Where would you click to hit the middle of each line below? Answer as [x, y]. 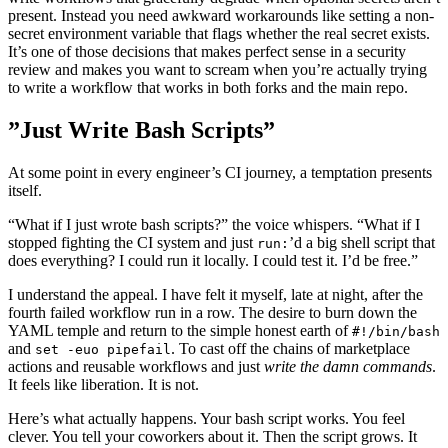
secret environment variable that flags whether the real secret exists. [219, 34]
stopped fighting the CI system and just [132, 243]
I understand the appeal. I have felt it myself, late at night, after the [215, 295]
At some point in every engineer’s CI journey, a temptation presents [220, 173]
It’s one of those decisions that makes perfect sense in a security [207, 52]
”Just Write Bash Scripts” [141, 130]
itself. [25, 191]
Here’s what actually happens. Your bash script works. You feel [206, 419]
